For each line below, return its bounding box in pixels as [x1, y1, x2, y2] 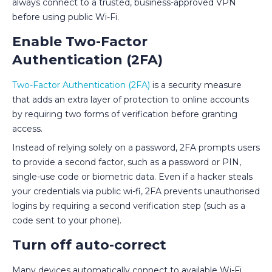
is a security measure [150, 79, 242, 90]
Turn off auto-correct [12, 236, 166, 253]
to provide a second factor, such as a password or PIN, [12, 156, 241, 168]
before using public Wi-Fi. [12, 11, 119, 22]
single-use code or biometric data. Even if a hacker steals [12, 171, 253, 182]
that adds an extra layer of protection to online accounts [12, 93, 249, 105]
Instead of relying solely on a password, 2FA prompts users [12, 141, 260, 153]
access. [12, 123, 42, 134]
